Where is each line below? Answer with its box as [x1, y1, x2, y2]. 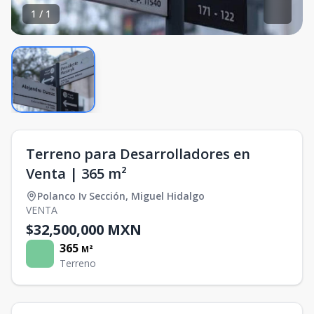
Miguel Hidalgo [131, 189, 205, 203]
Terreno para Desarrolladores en [26, 144, 250, 163]
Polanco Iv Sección [37, 189, 125, 203]
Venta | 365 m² [26, 163, 127, 183]
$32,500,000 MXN [26, 219, 142, 239]
